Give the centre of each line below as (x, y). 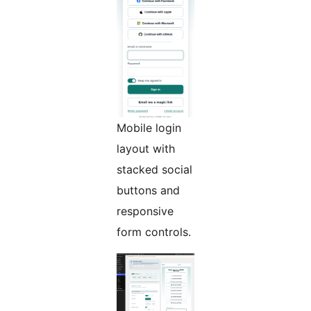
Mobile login (149, 128)
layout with (146, 149)
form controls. (154, 232)
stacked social (154, 170)
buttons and (148, 191)
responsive (145, 211)
